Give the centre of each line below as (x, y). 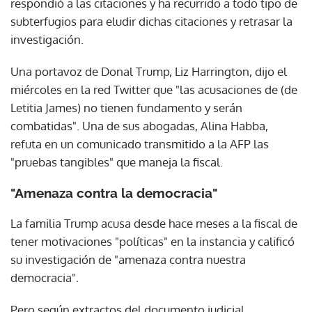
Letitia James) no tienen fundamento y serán (126, 107)
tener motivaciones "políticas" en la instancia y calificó (153, 241)
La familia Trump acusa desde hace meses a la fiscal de (154, 223)
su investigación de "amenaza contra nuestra (128, 259)
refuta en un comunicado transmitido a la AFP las (140, 143)
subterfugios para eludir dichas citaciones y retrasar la (151, 21)
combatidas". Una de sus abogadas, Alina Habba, (139, 125)
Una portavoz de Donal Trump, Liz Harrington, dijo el (149, 71)
